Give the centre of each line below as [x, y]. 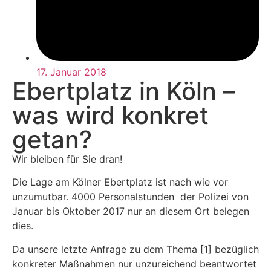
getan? [52, 139]
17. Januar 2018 [71, 72]
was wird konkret [110, 115]
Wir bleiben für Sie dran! [67, 159]
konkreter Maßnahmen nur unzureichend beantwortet [134, 263]
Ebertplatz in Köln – [124, 91]
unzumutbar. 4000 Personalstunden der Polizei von [130, 197]
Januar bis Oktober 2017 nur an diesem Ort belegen [131, 211]
